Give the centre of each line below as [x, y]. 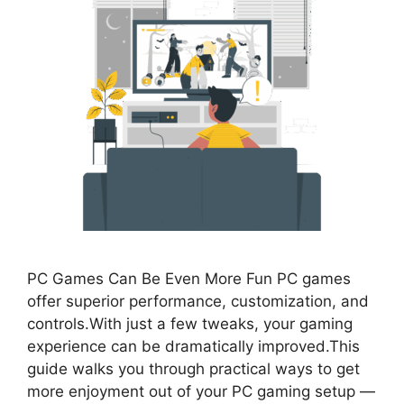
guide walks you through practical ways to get [193, 368]
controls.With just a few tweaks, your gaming [190, 323]
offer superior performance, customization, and [198, 301]
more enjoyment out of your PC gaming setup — [201, 391]
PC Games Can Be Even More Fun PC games [189, 278]
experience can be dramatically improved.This [193, 346]
